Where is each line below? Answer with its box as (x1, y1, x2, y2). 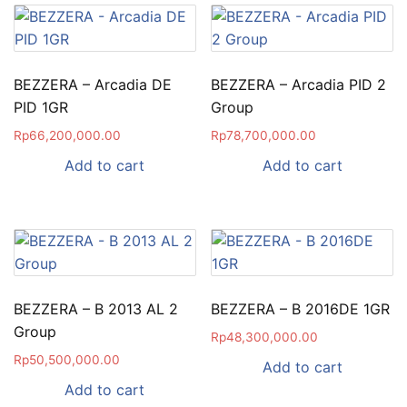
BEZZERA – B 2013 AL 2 (14, 300, 178, 319)
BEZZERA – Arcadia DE (14, 74, 172, 94)
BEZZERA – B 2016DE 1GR (211, 300, 391, 319)
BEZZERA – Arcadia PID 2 (211, 74, 387, 94)
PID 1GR (14, 97, 68, 116)
